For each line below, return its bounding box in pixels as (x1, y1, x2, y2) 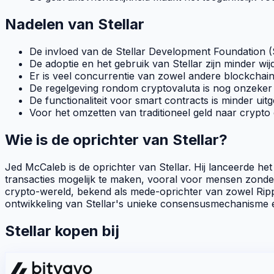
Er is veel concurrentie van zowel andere (29, 70, 224, 82)
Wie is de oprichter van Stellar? (5, 130, 228, 149)
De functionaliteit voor (29, 94, 135, 106)
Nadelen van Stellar (5, 15, 144, 34)
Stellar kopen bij (5, 221, 119, 240)
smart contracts (135, 94, 209, 106)
